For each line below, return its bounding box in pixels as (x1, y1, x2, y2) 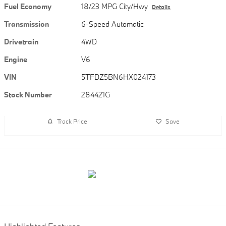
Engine (4, 54, 27, 64)
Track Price (56, 117, 87, 126)
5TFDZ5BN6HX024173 (81, 72, 156, 82)
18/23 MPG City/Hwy (81, 1, 148, 11)
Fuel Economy (4, 1, 51, 11)
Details (152, 3, 171, 11)
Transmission (4, 19, 49, 29)
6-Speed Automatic (81, 19, 144, 29)
